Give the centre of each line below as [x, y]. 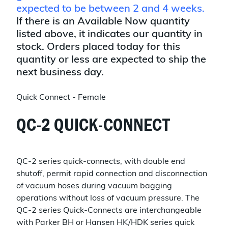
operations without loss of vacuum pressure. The [108, 199]
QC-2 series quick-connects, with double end [101, 162]
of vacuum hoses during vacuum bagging [94, 187]
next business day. [60, 73]
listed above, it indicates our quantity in [109, 35]
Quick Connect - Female [61, 98]
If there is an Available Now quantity [103, 22]
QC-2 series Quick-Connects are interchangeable [109, 211]
